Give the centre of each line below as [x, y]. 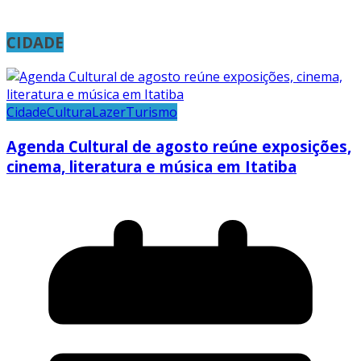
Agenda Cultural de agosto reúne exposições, [179, 146]
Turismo [151, 112]
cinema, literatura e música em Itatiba [151, 166]
